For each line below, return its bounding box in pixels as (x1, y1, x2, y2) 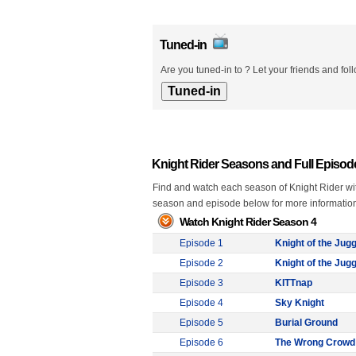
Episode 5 (180, 317, 223, 328)
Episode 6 (180, 337, 223, 348)
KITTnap (275, 277, 312, 288)
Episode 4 (180, 297, 223, 308)
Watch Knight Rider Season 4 (180, 215, 316, 228)
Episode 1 (180, 238, 223, 249)
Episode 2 (180, 257, 223, 269)
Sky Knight (275, 297, 324, 308)
